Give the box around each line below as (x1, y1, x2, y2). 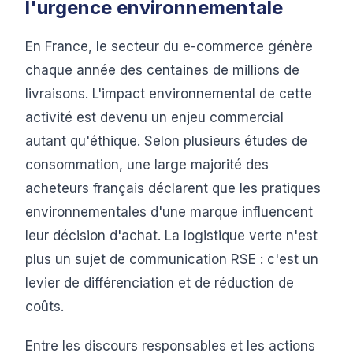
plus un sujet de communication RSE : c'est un (25, 251, 318, 267)
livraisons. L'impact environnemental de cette (25, 86, 312, 102)
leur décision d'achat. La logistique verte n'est (25, 228, 318, 243)
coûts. (25, 299, 64, 314)
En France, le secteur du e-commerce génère (25, 39, 313, 54)
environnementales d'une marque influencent (25, 204, 313, 220)
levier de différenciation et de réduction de (25, 275, 294, 291)
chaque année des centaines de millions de (25, 62, 299, 78)
